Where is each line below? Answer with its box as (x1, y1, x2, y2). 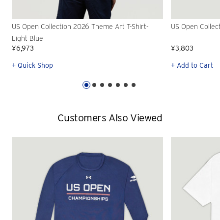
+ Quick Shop (12, 61, 53, 69)
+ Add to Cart (171, 61, 213, 69)
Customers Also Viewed (57, 111, 163, 124)
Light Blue (12, 34, 43, 43)
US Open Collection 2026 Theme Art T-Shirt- (12, 23, 148, 31)
